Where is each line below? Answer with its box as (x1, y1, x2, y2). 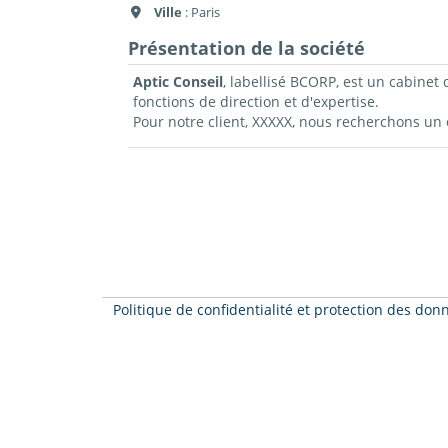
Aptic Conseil (132, 72, 223, 92)
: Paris (182, 2, 220, 21)
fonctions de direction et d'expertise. (132, 92, 379, 112)
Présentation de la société (127, 36, 365, 61)
